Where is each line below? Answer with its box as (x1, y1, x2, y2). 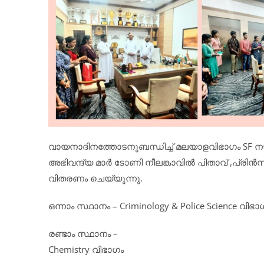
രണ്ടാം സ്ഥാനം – (48, 227, 118, 240)
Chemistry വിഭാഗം (48, 243, 124, 256)
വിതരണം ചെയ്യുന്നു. (48, 172, 143, 184)
